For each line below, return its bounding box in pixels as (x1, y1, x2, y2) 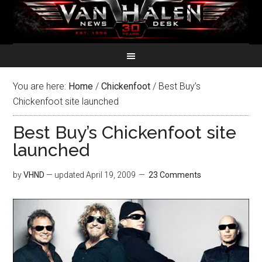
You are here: (13, 81, 69, 92)
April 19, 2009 (86, 170, 136, 180)
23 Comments (149, 170, 202, 180)
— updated (44, 170, 87, 180)
